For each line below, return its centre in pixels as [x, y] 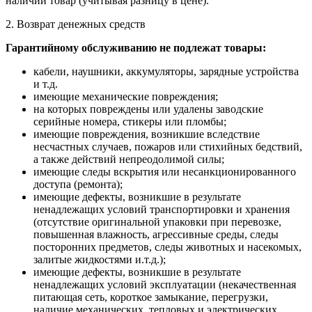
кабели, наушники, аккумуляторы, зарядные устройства [166, 72]
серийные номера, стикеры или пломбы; [130, 122]
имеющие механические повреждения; [126, 97]
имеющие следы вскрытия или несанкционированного [165, 172]
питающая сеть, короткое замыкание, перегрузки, [151, 297]
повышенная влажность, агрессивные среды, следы [156, 235]
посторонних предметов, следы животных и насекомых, [167, 247]
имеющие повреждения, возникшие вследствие [147, 134]
